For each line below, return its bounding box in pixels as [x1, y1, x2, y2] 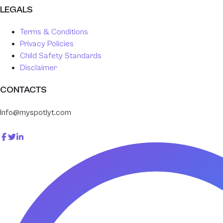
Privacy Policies [20, 39, 74, 49]
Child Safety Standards [20, 51, 102, 61]
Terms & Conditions [20, 27, 88, 37]
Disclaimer [20, 63, 57, 73]
